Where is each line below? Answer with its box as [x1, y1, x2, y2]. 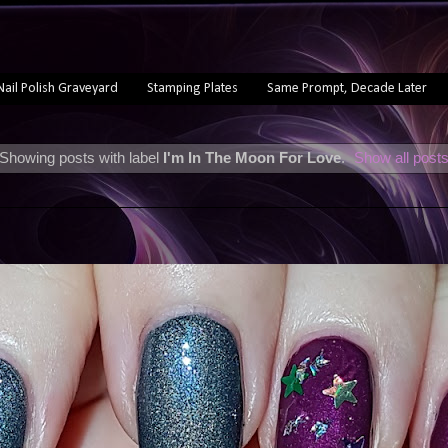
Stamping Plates [146, 80, 238, 96]
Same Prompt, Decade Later [266, 80, 427, 96]
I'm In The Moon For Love [162, 149, 341, 166]
